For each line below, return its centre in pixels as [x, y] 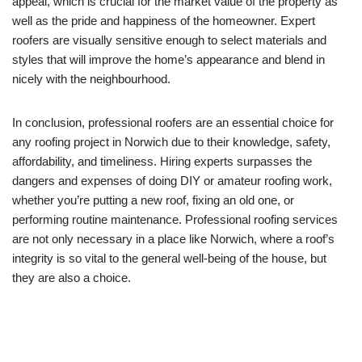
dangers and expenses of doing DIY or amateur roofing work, [172, 180]
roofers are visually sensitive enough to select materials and [169, 40]
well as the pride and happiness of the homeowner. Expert [164, 20]
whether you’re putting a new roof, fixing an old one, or [153, 200]
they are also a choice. [72, 277]
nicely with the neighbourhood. [91, 78]
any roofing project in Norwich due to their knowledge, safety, [171, 141]
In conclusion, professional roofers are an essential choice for [173, 122]
